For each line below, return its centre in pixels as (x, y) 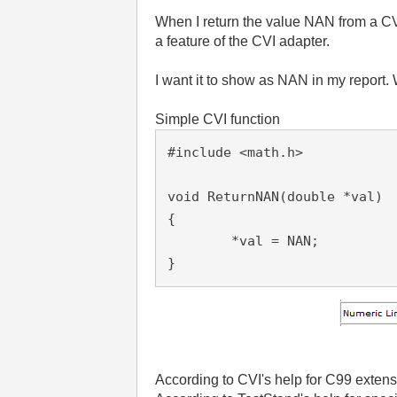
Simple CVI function (218, 119)
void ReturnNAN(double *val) (276, 197)
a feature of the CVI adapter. (243, 41)
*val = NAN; (200, 241)
